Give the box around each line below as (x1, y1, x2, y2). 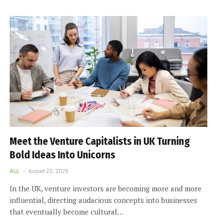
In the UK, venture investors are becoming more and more (10, 184, 201, 193)
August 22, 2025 (28, 168, 68, 174)
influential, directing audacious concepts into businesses (10, 195, 197, 205)
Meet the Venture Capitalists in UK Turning (10, 135, 190, 148)
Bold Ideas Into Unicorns (10, 149, 115, 161)
